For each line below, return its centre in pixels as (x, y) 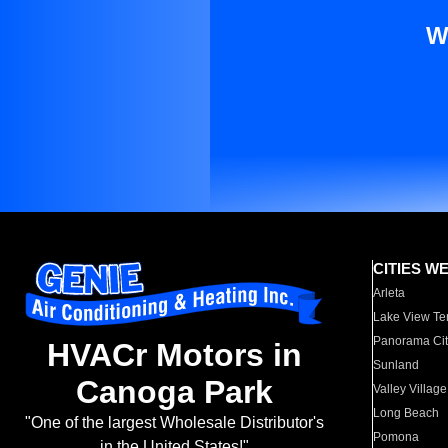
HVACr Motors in (174, 355)
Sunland (396, 365)
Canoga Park (174, 392)
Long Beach (406, 413)
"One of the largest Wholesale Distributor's (174, 423)
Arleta (389, 293)
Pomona (396, 437)
